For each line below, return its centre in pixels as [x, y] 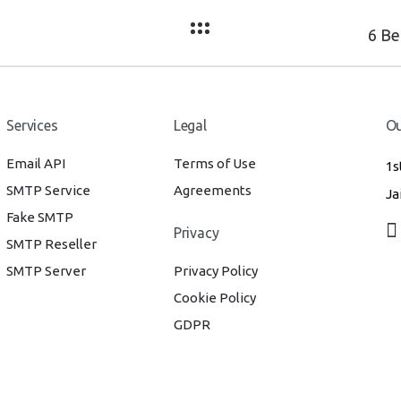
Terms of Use [214, 163]
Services [32, 125]
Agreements [212, 190]
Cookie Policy [214, 298]
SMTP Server [46, 271]
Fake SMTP [40, 217]
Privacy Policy [215, 271]
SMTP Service [48, 190]
